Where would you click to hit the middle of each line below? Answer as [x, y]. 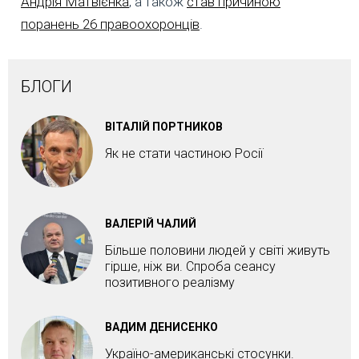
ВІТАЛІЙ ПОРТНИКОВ [164, 126]
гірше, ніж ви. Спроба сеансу [190, 266]
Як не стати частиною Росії [184, 153]
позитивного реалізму [170, 282]
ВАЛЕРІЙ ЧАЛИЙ [151, 223]
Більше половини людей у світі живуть [218, 250]
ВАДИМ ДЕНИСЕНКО [161, 327]
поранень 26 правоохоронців [110, 24]
